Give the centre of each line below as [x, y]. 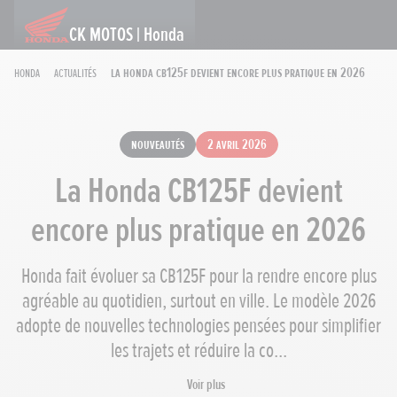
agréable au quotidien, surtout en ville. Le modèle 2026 [198, 301]
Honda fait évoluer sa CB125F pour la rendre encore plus [198, 276]
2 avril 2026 [237, 145]
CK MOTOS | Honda [127, 35]
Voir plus [206, 385]
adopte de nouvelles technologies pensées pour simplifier [198, 326]
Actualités [75, 73]
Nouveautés [157, 145]
